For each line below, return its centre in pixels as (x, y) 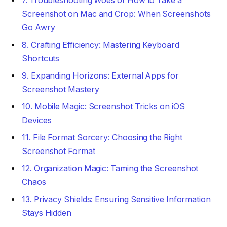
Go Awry (39, 28)
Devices (37, 121)
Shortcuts (41, 59)
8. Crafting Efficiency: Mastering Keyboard (101, 45)
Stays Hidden (47, 213)
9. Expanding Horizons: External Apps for (100, 76)
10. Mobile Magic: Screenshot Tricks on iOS (103, 107)
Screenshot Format (59, 152)
